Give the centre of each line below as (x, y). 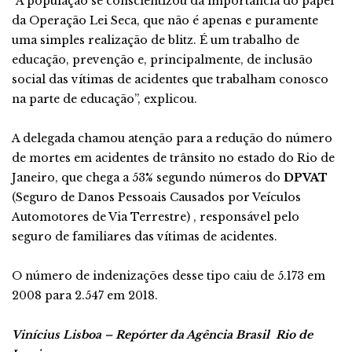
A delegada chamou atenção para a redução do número (172, 138)
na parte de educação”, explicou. (104, 99)
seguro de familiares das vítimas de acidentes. (145, 236)
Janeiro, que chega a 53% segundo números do (148, 178)
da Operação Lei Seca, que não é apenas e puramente (165, 20)
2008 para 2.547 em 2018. (85, 295)
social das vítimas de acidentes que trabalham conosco (170, 79)
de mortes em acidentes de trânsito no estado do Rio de (173, 158)
